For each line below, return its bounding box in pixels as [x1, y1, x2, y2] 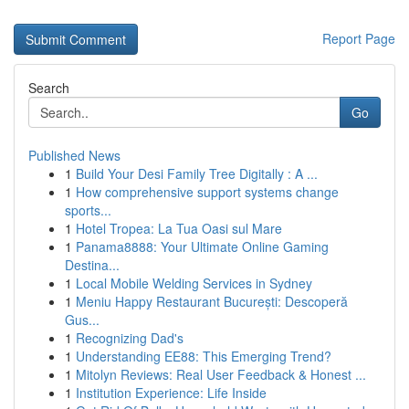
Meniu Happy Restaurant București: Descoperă [76, 292, 348, 310]
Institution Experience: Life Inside [76, 383, 267, 402]
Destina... [65, 256, 120, 274]
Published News [28, 146, 121, 164]
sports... [65, 201, 111, 219]
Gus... [65, 310, 100, 329]
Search [28, 79, 69, 97]
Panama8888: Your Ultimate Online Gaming [76, 237, 329, 256]
